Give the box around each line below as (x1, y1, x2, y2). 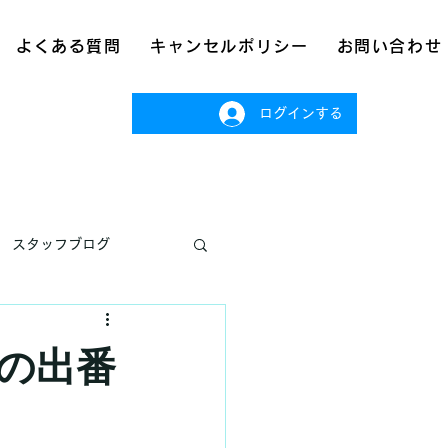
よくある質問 (16, 38, 122, 54)
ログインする (258, 106, 343, 120)
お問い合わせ (336, 38, 443, 54)
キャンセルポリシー (149, 38, 309, 54)
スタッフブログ (12, 236, 110, 251)
